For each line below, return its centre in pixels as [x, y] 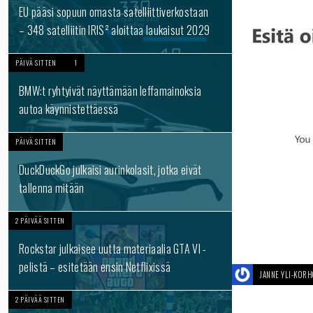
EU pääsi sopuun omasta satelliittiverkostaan [114, 12]
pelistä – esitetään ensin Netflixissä [95, 267]
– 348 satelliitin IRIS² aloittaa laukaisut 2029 [115, 30]
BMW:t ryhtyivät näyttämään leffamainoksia [110, 91]
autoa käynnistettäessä [69, 109]
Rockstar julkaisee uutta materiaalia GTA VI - [113, 249]
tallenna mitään [52, 188]
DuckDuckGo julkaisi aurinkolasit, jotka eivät [110, 170]
